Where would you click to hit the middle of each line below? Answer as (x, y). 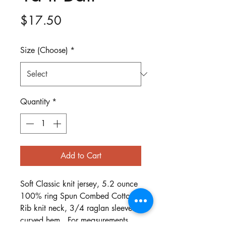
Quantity (35, 102)
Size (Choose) (44, 50)
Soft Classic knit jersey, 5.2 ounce (79, 184)
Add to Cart (81, 156)
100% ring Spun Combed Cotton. (80, 196)
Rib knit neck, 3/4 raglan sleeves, (79, 208)
